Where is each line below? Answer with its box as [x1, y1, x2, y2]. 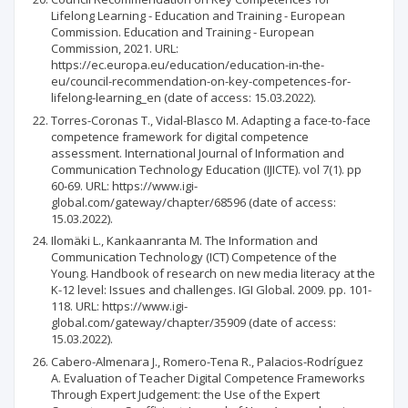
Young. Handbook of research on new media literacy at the [51, 265, 375, 281]
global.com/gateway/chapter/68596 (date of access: [51, 193, 336, 210]
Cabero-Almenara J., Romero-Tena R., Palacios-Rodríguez [51, 352, 363, 370]
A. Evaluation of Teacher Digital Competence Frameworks [51, 369, 365, 386]
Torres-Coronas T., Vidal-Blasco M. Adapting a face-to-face [51, 111, 371, 128]
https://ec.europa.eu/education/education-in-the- [51, 56, 324, 73]
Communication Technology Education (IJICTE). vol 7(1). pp [51, 160, 362, 178]
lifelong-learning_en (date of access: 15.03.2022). [51, 89, 316, 106]
